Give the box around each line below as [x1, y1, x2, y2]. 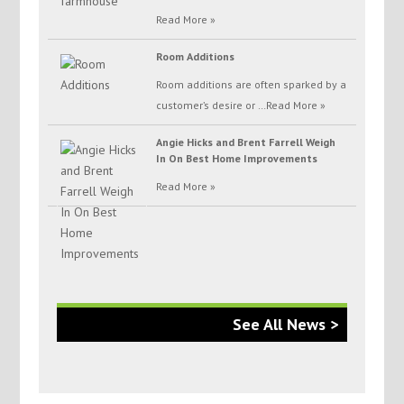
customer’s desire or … [155, 98, 266, 113]
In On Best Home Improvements [155, 151, 317, 166]
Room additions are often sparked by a [155, 78, 346, 92]
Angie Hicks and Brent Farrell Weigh [155, 135, 335, 150]
